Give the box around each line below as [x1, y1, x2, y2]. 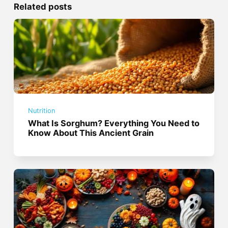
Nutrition [28, 107, 56, 115]
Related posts [13, 1, 72, 12]
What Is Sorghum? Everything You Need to [28, 118, 200, 128]
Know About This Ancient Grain [28, 127, 154, 138]
